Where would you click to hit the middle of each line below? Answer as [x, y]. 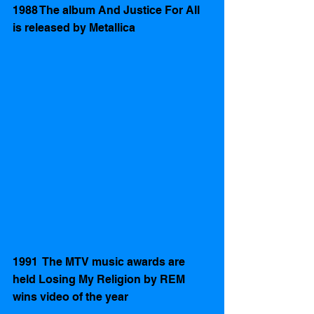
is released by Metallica [75, 28]
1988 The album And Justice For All [108, 11]
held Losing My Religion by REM [100, 280]
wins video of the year [72, 297]
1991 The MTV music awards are [100, 262]
